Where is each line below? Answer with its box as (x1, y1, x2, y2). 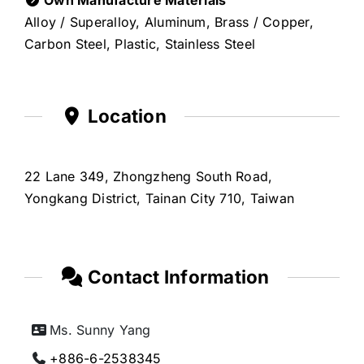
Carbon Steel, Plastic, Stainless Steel (24, 35, 256, 52)
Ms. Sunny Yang (50, 322, 151, 339)
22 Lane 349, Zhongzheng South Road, (24, 167, 273, 184)
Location (83, 104, 167, 127)
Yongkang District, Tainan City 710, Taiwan (24, 189, 295, 206)
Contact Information (83, 265, 270, 288)
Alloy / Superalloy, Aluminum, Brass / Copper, (24, 13, 314, 30)
